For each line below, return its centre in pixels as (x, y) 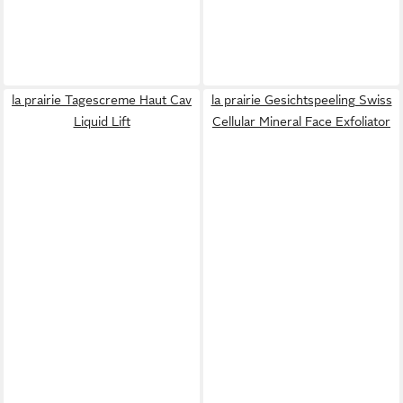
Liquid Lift (102, 122)
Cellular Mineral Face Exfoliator (301, 122)
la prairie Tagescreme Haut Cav (102, 100)
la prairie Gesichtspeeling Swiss (301, 100)
